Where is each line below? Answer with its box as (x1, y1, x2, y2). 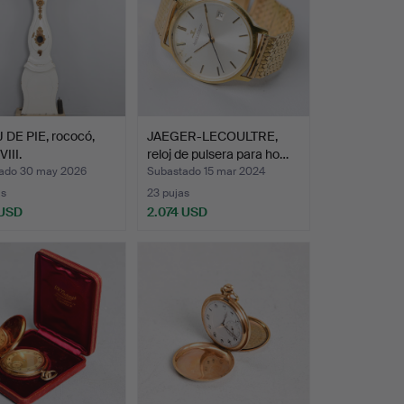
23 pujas (146, 186, 189, 201)
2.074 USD (146, 204, 207, 221)
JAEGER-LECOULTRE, (146, 128, 278, 145)
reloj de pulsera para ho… (146, 146, 289, 163)
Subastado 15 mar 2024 (146, 164, 265, 179)
